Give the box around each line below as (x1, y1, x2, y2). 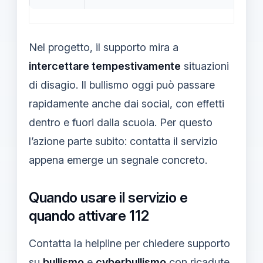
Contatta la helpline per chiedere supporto (29, 237, 230, 249)
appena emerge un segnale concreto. (29, 153, 207, 166)
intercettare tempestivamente (29, 59, 181, 72)
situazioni (181, 59, 229, 72)
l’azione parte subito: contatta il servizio (29, 134, 218, 147)
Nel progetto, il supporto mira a (29, 41, 178, 53)
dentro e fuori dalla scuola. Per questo (29, 116, 213, 129)
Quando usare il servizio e (29, 188, 188, 206)
